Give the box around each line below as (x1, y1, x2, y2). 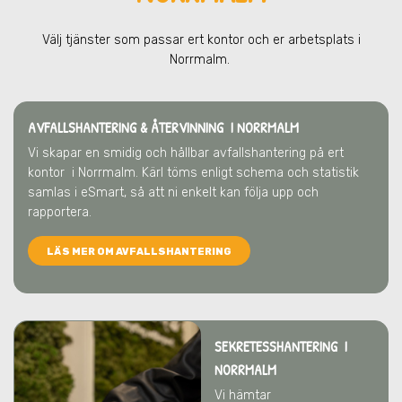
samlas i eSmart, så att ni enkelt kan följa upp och (28, 185, 319, 200)
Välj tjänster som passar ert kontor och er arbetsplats (41, 32, 358, 48)
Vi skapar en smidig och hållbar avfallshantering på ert (28, 145, 344, 161)
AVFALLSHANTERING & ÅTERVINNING (28, 118, 227, 137)
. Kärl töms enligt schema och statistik (135, 165, 359, 180)
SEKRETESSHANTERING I (214, 336, 347, 356)
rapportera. (28, 205, 92, 220)
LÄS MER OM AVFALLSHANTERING (47, 246, 232, 258)
